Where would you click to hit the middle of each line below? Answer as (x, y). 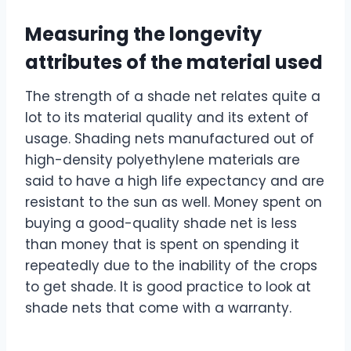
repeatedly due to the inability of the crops (171, 266)
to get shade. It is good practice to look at (168, 287)
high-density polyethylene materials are (163, 160)
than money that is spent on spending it (162, 245)
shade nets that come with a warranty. (158, 308)
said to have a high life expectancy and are (175, 181)
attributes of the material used (174, 63)
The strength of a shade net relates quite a (173, 97)
